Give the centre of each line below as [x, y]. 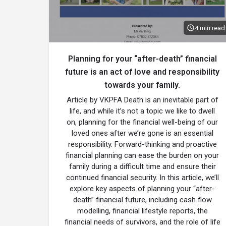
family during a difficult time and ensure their [142, 166]
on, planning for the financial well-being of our [142, 122]
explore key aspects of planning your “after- [142, 189]
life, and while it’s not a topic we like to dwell [142, 111]
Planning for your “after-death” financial [142, 59]
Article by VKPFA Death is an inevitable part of [142, 100]
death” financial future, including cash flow [142, 200]
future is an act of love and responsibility [142, 72]
